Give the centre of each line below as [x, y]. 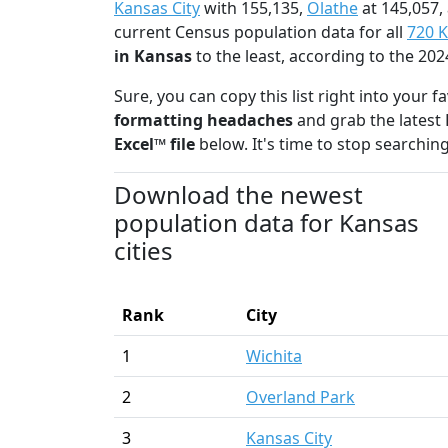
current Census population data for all [260, 31]
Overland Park [300, 396]
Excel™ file [154, 143]
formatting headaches [203, 119]
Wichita [274, 355]
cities [143, 250]
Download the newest [238, 194]
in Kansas [153, 55]
